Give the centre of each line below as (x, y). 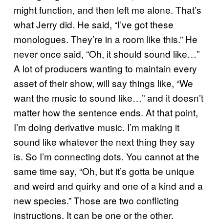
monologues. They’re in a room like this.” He (106, 39)
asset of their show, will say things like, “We (103, 83)
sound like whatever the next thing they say (104, 141)
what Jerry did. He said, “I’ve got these (94, 24)
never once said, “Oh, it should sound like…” (107, 53)
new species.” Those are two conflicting (96, 200)
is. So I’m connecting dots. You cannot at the (107, 156)
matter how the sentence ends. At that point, (106, 112)
